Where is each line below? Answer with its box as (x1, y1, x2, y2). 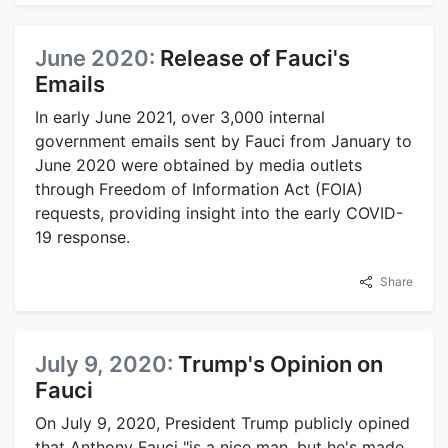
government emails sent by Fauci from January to (35, 131, 412, 151)
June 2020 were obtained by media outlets (35, 155, 362, 175)
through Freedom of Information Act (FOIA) (35, 179, 363, 199)
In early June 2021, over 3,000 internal (35, 107, 325, 127)
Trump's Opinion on (178, 351, 383, 377)
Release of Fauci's (160, 45, 350, 71)
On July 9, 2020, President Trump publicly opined (35, 413, 410, 433)
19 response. (35, 227, 130, 247)
